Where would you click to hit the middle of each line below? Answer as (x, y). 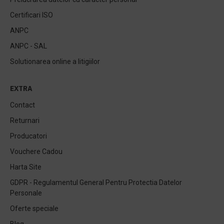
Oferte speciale (34, 208)
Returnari (25, 120)
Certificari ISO (31, 15)
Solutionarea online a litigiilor (55, 61)
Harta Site (26, 167)
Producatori (28, 136)
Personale (26, 193)
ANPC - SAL (28, 46)
